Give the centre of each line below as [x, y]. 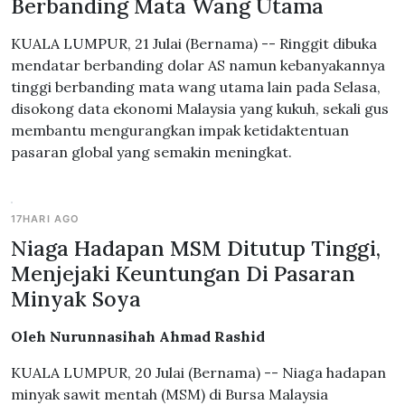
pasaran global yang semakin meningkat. [151, 152]
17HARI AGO [46, 219]
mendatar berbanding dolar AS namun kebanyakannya [198, 65]
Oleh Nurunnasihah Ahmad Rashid [138, 336]
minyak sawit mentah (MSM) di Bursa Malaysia [170, 394]
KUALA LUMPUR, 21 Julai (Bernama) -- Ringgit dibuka [194, 43]
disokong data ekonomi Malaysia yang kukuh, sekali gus [200, 108]
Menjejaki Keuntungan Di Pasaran [183, 273]
